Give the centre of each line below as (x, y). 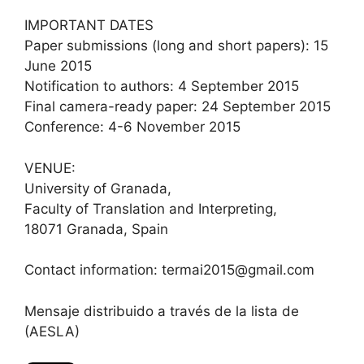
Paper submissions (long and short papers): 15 (176, 45)
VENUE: (50, 168)
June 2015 (58, 66)
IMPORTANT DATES (89, 25)
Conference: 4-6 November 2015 (132, 127)
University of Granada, (98, 188)
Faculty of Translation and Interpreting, (151, 208)
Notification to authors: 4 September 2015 (162, 86)
